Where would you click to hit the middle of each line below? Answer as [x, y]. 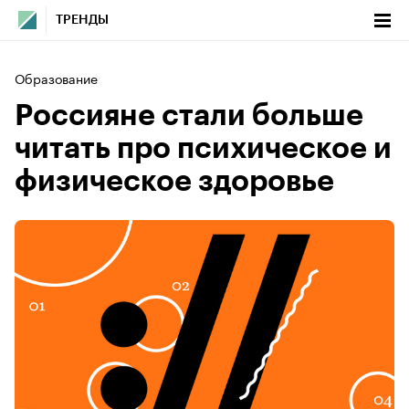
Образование [56, 78]
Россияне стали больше [189, 116]
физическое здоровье [174, 182]
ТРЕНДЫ [82, 20]
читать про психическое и [203, 149]
